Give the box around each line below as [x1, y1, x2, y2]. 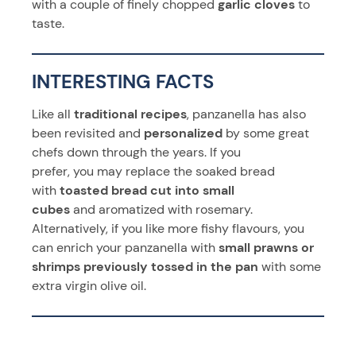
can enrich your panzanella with [32, 238, 215, 256]
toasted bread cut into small [60, 181, 234, 199]
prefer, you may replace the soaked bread [32, 162, 275, 180]
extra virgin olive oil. [32, 277, 146, 294]
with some [261, 257, 321, 275]
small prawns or [215, 238, 314, 256]
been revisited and [32, 124, 144, 141]
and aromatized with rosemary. [73, 200, 253, 218]
